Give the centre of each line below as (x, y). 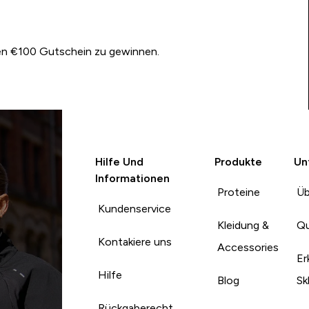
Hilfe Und (119, 161)
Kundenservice (134, 208)
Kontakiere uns (134, 241)
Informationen (132, 178)
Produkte (238, 161)
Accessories (248, 247)
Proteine (238, 192)
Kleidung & (243, 225)
